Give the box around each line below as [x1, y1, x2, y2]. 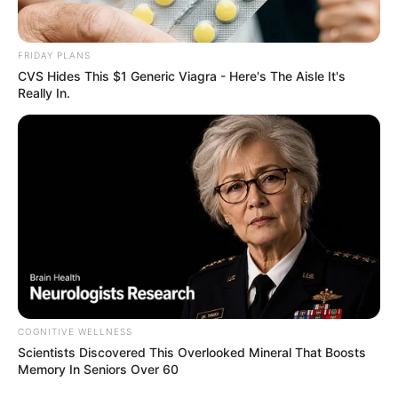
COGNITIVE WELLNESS [18, 325, 132, 337]
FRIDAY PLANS [18, 49, 91, 60]
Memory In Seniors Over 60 [18, 361, 179, 377]
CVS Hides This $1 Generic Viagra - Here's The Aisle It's [18, 68, 346, 84]
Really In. [18, 84, 70, 100]
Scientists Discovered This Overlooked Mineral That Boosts [18, 344, 366, 360]
